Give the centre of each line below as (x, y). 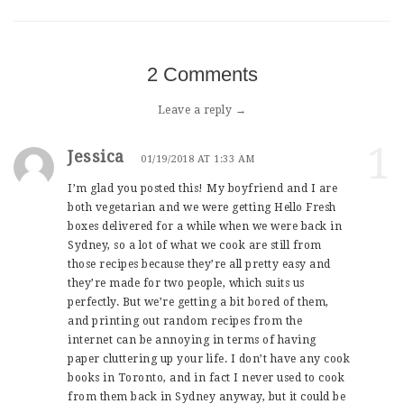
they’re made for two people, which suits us (186, 283)
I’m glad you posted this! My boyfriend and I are (202, 188)
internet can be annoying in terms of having (192, 340)
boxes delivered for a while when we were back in (205, 226)
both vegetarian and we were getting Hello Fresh (202, 207)
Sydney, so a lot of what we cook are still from (195, 245)
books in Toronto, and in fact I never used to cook (206, 377)
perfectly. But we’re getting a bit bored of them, (198, 302)
